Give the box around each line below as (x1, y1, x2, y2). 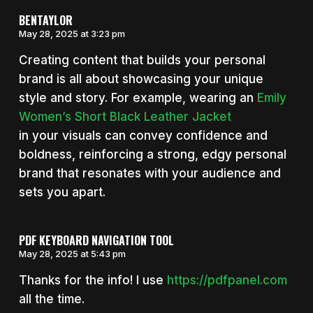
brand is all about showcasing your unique (18, 72, 263, 87)
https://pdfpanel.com (166, 272, 287, 287)
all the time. (18, 291, 85, 306)
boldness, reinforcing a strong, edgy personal (18, 147, 286, 162)
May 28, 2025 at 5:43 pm (18, 247, 126, 259)
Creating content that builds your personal (18, 53, 265, 68)
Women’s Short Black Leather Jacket (18, 110, 231, 124)
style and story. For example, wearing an (18, 91, 257, 105)
